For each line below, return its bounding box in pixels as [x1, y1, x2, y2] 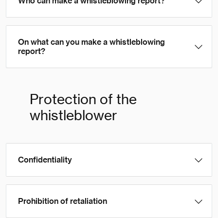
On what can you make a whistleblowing [18, 37, 165, 47]
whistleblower [29, 107, 117, 124]
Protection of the [29, 91, 137, 108]
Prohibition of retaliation [18, 196, 107, 206]
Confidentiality [18, 155, 72, 165]
